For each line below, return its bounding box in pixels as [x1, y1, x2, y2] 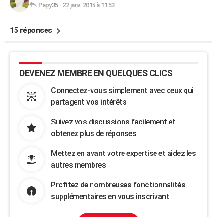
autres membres [51, 160, 106, 170]
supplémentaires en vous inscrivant [51, 192, 169, 201]
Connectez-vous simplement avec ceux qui [51, 86, 194, 95]
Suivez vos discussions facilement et [51, 117, 175, 126]
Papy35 [38, 1, 58, 9]
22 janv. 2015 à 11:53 [62, 1, 115, 9]
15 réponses [10, 26, 52, 35]
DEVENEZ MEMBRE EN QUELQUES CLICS [19, 68, 172, 78]
